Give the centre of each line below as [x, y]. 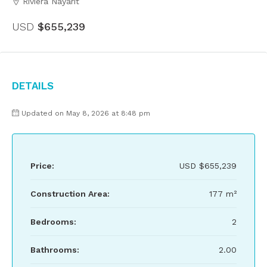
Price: [42, 166]
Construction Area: [70, 194]
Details [33, 85]
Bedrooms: [53, 222]
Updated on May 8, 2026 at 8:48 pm [86, 113]
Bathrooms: [55, 250]
